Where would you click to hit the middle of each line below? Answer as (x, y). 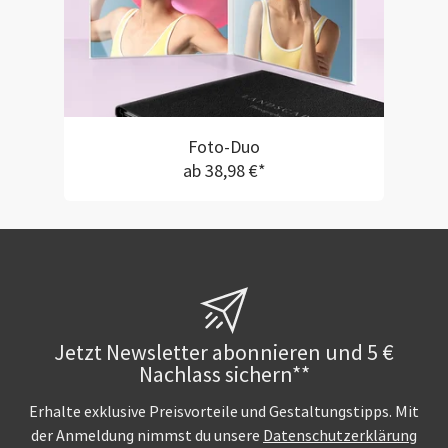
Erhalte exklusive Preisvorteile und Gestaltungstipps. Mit (224, 412)
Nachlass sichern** (224, 375)
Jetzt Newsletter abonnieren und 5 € (224, 353)
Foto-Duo (224, 148)
